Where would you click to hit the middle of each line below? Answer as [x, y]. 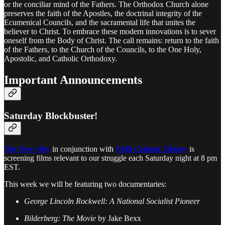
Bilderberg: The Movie [60, 218]
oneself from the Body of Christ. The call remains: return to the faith [111, 41]
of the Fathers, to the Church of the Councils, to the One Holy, [103, 50]
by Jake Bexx [119, 218]
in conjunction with [83, 149]
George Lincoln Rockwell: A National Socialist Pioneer [112, 201]
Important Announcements [73, 80]
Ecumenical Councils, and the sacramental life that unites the [100, 23]
